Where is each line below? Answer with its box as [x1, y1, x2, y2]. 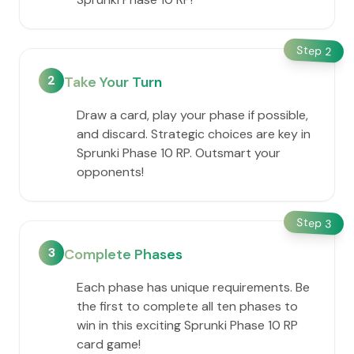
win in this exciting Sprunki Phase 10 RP [77, 317, 298, 333]
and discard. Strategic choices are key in [77, 126, 311, 142]
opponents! [77, 164, 144, 180]
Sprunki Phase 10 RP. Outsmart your [77, 145, 281, 161]
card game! [77, 336, 141, 352]
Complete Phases [64, 245, 183, 264]
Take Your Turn [64, 73, 162, 92]
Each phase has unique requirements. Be [77, 279, 310, 296]
